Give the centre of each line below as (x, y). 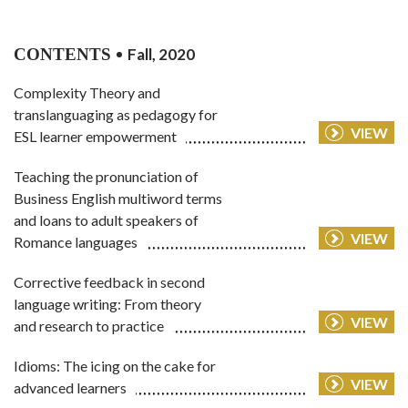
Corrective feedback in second (109, 282)
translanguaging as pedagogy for (116, 115)
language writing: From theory (107, 304)
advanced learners (70, 388)
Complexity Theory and (87, 93)
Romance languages (76, 242)
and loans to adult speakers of (106, 220)
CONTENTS (62, 55)
